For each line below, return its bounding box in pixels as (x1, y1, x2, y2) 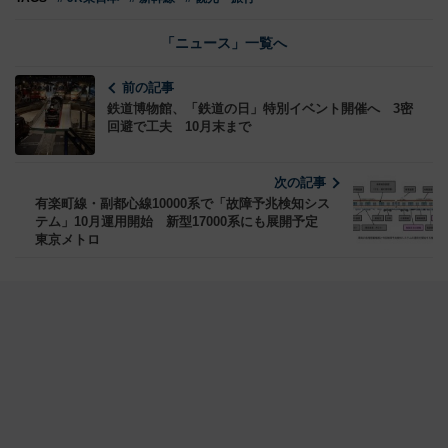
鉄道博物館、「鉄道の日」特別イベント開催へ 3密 (107, 101, 413, 117)
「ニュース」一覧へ (161, 35, 287, 52)
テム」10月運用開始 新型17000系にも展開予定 (35, 214, 331, 230)
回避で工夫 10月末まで (107, 119, 251, 135)
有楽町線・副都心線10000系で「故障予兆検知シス (35, 196, 330, 212)
